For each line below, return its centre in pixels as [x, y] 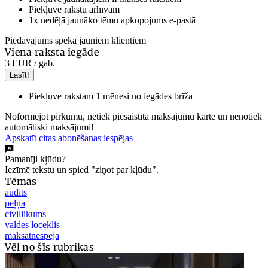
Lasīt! [19, 75]
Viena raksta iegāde [52, 52]
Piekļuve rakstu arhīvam [74, 10]
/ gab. [43, 63]
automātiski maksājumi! [49, 127]
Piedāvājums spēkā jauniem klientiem [75, 41]
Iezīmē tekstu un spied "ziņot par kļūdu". [82, 170]
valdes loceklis [32, 225]
